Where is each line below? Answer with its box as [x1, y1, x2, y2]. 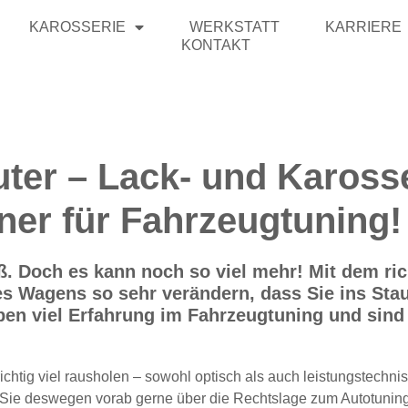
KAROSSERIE [28, 19, 126, 35]
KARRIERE [324, 19, 402, 35]
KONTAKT [180, 37, 250, 53]
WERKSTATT [189, 19, 280, 35]
